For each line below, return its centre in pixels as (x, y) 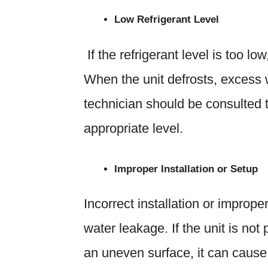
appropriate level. (133, 128)
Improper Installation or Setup (186, 169)
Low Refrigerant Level (167, 20)
